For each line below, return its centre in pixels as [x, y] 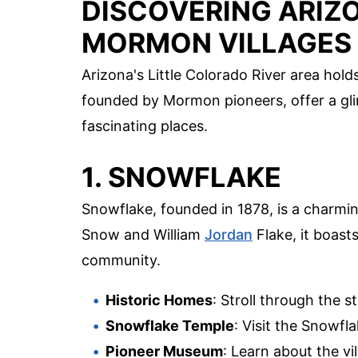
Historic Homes [159, 300]
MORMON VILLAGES [217, 43]
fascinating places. [145, 126]
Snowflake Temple [170, 326]
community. [121, 261]
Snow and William [143, 235]
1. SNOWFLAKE [181, 177]
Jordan [229, 235]
